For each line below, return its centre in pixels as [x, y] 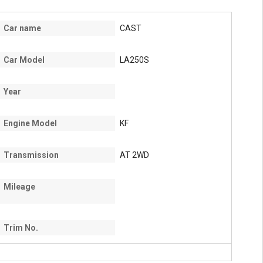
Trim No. [21, 228]
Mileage [19, 187]
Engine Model [30, 123]
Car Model [24, 60]
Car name [22, 28]
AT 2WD [134, 155]
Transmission [31, 155]
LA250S [134, 60]
